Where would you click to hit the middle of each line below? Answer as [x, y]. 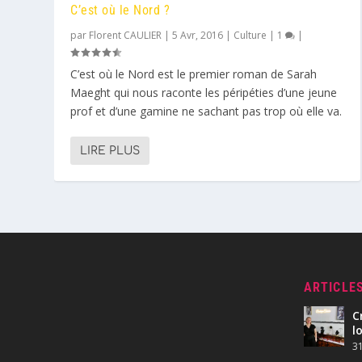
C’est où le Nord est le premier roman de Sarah [194, 74]
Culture [250, 36]
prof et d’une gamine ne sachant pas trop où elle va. [206, 112]
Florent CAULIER [126, 36]
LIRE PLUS [110, 151]
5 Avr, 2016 [198, 36]
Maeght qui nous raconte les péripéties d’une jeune [204, 93]
